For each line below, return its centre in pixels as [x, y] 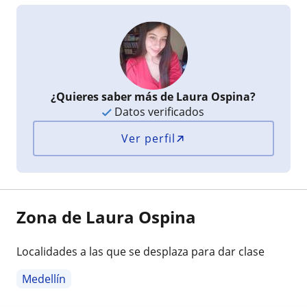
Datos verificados [158, 111]
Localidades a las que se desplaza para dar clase [140, 251]
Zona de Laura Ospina [106, 217]
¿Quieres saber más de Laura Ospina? [153, 96]
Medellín [44, 279]
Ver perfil [149, 138]
